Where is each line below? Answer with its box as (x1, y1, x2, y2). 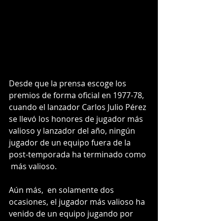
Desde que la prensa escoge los (9, 78, 128, 89)
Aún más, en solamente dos (9, 184, 116, 196)
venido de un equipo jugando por (9, 208, 135, 220)
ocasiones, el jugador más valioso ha (9, 196, 147, 208)
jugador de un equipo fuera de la (9, 137, 133, 148)
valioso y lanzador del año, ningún (9, 125, 137, 137)
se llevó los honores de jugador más (9, 113, 145, 125)
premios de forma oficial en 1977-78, (9, 90, 146, 101)
